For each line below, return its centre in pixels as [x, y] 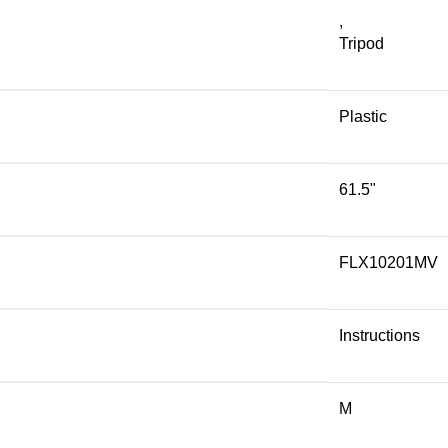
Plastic [363, 116]
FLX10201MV [388, 262]
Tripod [361, 43]
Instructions [379, 335]
